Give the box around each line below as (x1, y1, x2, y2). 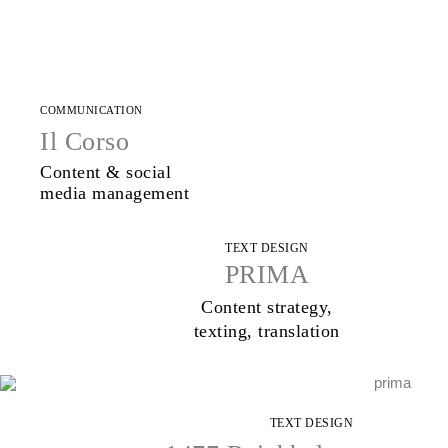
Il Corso (40, 127, 129, 157)
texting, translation (193, 320, 340, 341)
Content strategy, (201, 296, 333, 317)
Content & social (40, 162, 171, 183)
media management (40, 183, 189, 204)
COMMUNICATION (40, 104, 143, 117)
